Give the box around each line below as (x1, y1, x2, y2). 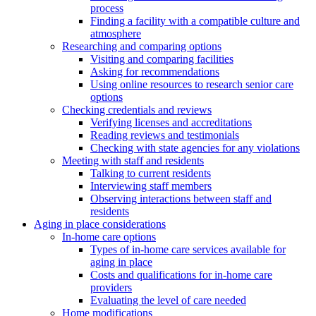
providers (90, 281, 132, 294)
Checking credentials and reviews (62, 104, 212, 116)
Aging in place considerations (34, 218, 166, 231)
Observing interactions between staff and (90, 193, 272, 205)
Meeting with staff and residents (62, 154, 204, 167)
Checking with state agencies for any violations (90, 142, 300, 154)
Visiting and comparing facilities (90, 53, 233, 66)
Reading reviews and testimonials (90, 129, 239, 142)
